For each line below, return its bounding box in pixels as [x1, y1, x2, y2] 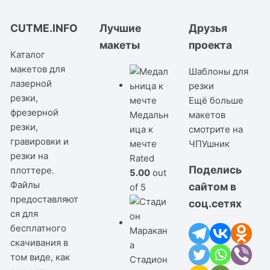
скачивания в [10, 236, 69, 248]
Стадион [130, 253, 168, 265]
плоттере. [10, 164, 55, 176]
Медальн [130, 108, 169, 121]
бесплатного [10, 222, 67, 234]
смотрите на [188, 123, 243, 135]
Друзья [188, 22, 227, 35]
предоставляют [10, 193, 79, 205]
